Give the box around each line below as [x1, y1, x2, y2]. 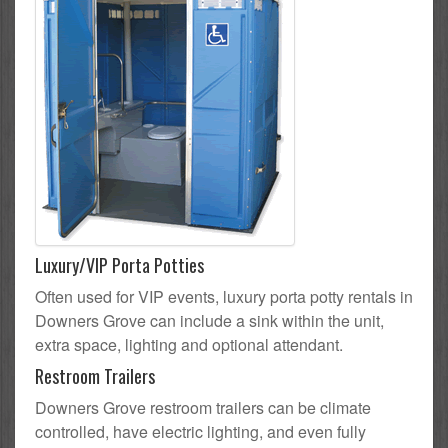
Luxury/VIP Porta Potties [35, 252, 204, 279]
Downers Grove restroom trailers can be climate [35, 396, 371, 420]
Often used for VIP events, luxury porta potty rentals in [35, 285, 413, 309]
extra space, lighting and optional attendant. [35, 333, 343, 357]
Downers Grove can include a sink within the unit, [35, 309, 384, 333]
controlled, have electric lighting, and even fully [35, 420, 366, 444]
